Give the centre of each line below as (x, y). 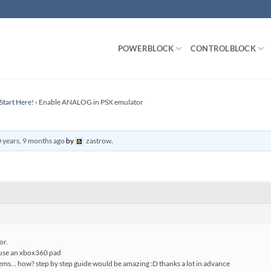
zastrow (99, 141)
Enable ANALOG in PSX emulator (91, 102)
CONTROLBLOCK (223, 48)
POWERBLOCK (146, 48)
